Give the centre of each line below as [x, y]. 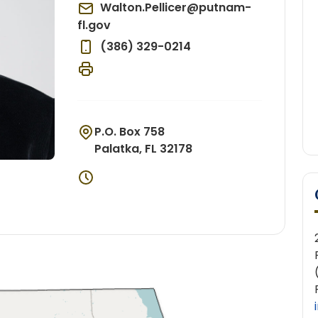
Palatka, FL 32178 [143, 148]
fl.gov [94, 25]
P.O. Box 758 [129, 131]
